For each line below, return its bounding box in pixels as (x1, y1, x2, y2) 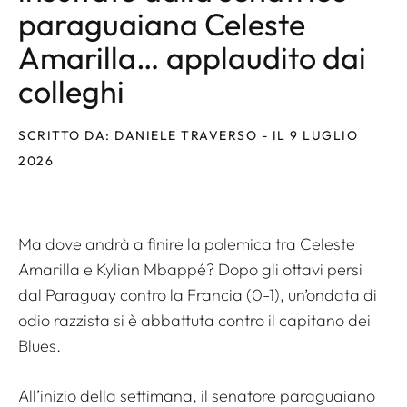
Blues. (18, 335, 61, 357)
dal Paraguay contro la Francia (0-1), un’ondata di (18, 284, 377, 306)
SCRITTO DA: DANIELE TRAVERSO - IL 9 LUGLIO (18, 127, 358, 144)
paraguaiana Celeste (18, 5, 305, 45)
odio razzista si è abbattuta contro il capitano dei (18, 310, 371, 332)
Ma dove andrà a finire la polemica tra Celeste (18, 233, 355, 255)
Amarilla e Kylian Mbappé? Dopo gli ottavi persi (18, 259, 362, 281)
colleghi (18, 72, 124, 112)
